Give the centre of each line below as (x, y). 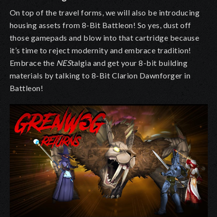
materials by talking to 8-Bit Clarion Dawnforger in (100, 76)
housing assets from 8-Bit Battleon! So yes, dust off (101, 25)
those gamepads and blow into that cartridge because (105, 38)
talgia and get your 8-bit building (129, 63)
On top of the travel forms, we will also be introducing (105, 13)
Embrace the (33, 63)
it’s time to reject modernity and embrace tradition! (101, 50)
